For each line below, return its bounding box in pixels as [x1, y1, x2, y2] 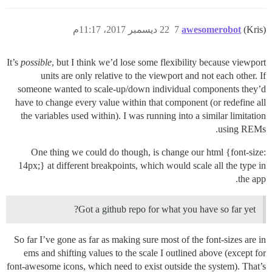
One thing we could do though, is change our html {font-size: [31, 146, 266, 157]
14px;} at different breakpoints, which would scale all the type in [18, 160, 266, 171]
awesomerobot [182, 24, 241, 35]
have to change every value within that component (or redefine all [15, 97, 266, 107]
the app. [238, 173, 266, 184]
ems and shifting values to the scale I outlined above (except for [24, 247, 266, 258]
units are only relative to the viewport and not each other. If [41, 70, 266, 81]
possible [21, 56, 52, 67]
